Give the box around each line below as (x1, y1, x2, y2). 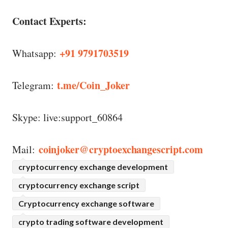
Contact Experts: (12, 14, 87, 29)
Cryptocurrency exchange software (18, 198, 154, 209)
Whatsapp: (12, 46, 60, 61)
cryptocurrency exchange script (18, 180, 139, 190)
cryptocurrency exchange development (18, 162, 168, 172)
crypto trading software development (18, 217, 163, 227)
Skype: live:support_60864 (12, 110, 123, 124)
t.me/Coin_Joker (57, 77, 130, 93)
